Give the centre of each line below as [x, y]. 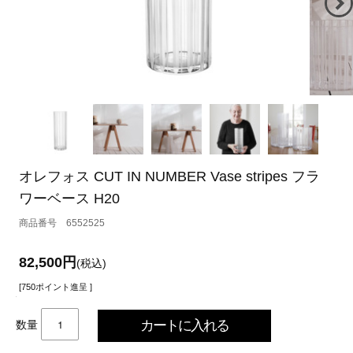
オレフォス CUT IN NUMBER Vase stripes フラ [170, 177]
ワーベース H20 [70, 199]
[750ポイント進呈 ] [56, 286]
